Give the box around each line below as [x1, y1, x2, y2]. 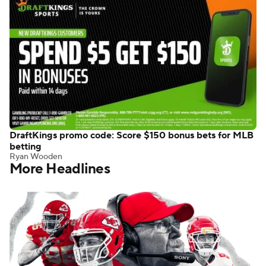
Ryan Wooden [9, 151, 62, 162]
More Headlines [9, 159, 110, 178]
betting [9, 140, 42, 153]
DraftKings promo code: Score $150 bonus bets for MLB [9, 129, 254, 141]
